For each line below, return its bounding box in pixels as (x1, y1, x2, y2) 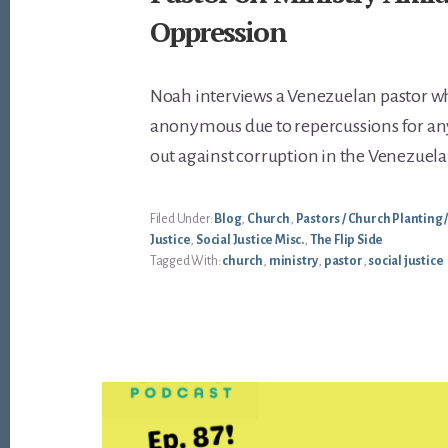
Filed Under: (149, 212, 215, 227)
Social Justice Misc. (196, 233, 305, 248)
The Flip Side (309, 233, 384, 248)
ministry (268, 254, 319, 269)
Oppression (149, 13, 286, 51)
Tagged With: (149, 254, 223, 269)
